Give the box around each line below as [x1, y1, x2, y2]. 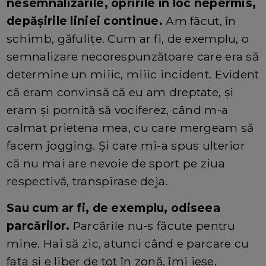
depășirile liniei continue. [7, 13, 166, 28]
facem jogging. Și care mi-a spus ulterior [7, 138, 246, 153]
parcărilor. [7, 218, 73, 233]
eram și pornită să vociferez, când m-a [7, 102, 229, 117]
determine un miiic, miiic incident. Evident [7, 66, 259, 81]
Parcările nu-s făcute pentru [72, 218, 236, 233]
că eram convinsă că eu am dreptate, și [7, 84, 234, 99]
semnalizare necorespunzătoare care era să [7, 49, 259, 64]
